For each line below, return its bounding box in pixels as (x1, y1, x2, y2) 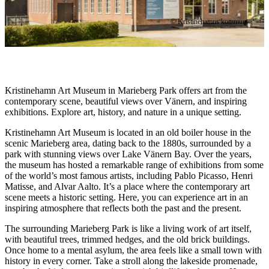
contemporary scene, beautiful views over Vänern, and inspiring (5, 95, 247, 106)
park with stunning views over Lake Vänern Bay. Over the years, (5, 148, 252, 159)
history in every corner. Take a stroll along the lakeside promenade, (5, 255, 258, 266)
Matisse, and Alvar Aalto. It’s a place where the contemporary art (5, 181, 250, 192)
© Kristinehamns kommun (171, 17, 246, 26)
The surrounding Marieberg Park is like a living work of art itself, (5, 223, 252, 234)
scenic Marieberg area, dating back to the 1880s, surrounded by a (5, 138, 251, 148)
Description (4, 74, 76, 91)
